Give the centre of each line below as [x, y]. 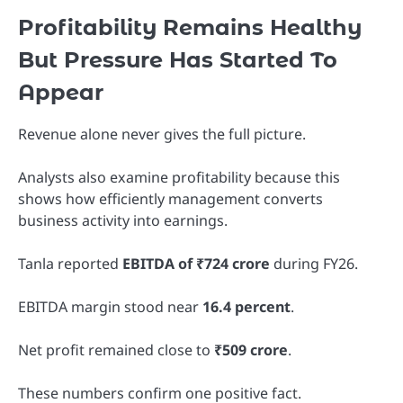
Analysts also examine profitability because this [179, 177]
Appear [61, 92]
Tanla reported [70, 264]
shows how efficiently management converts [170, 199]
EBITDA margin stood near [110, 307]
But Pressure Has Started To [178, 59]
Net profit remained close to [116, 350]
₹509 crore [251, 350]
